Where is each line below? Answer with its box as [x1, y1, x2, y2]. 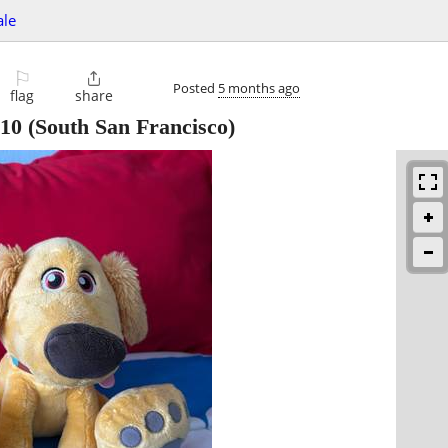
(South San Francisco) [22, 114, 235, 140]
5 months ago [218, 78, 300, 97]
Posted [173, 78, 218, 97]
